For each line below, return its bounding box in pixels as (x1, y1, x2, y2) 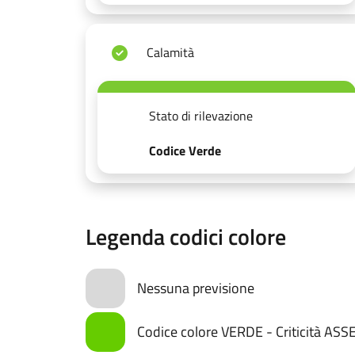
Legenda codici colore (86, 219, 286, 254)
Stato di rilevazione (149, 105, 253, 125)
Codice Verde (149, 141, 221, 160)
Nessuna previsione (137, 277, 254, 299)
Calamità (147, 43, 195, 62)
